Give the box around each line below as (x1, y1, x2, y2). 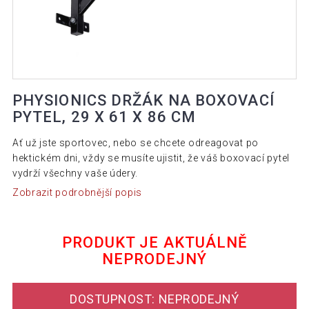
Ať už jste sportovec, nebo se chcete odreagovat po (12, 137, 259, 149)
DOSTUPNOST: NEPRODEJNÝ (70, 292, 239, 307)
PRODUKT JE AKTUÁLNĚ (61, 233, 248, 251)
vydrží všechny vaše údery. (12, 168, 139, 179)
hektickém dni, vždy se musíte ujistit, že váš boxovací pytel (12, 152, 290, 164)
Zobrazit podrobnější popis (12, 186, 143, 198)
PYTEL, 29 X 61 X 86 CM (12, 108, 197, 126)
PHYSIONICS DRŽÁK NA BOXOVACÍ (12, 92, 275, 110)
